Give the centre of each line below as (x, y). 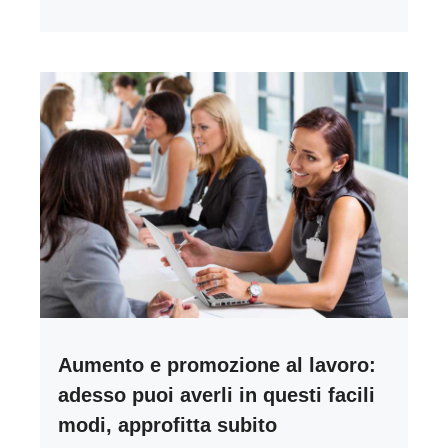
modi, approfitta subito (167, 424)
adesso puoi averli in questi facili (216, 394)
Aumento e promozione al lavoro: (217, 364)
